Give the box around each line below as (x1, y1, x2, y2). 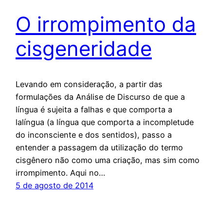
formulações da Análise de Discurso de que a (16, 92, 185, 102)
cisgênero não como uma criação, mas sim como (16, 155, 200, 165)
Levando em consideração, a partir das (16, 79, 163, 90)
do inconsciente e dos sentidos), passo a (16, 130, 172, 140)
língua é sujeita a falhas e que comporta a (16, 105, 172, 115)
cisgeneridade (16, 36, 152, 61)
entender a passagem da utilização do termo (16, 143, 183, 153)
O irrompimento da (16, 12, 196, 37)
